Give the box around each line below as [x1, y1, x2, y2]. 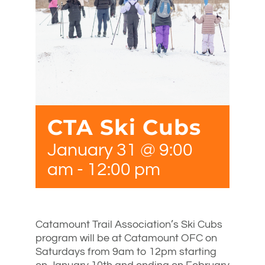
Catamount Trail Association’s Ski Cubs [35, 218, 222, 230]
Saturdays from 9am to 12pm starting [35, 245, 216, 257]
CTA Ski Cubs [47, 114, 201, 140]
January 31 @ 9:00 [47, 140, 193, 159]
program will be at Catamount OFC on [35, 232, 217, 244]
